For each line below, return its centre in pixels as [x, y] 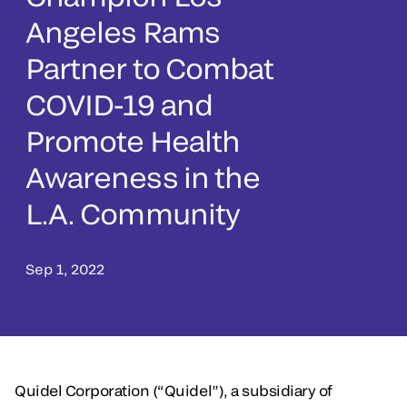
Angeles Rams [123, 32]
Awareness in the [143, 177]
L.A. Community [133, 213]
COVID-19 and [119, 104]
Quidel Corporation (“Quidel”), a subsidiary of [174, 391]
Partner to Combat [150, 68]
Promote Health [133, 141]
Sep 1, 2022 [65, 269]
